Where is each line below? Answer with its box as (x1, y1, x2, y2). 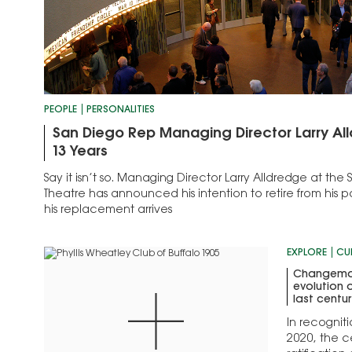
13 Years (52, 145, 108, 160)
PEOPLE (44, 105, 77, 115)
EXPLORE (286, 248, 327, 258)
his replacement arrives (44, 205, 172, 217)
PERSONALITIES (86, 105, 155, 115)
